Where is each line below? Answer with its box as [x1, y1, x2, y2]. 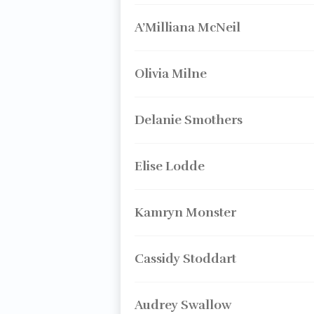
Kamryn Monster [134, 205, 236, 220]
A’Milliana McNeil [134, 20, 240, 35]
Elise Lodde [134, 158, 205, 174]
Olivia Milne [134, 66, 207, 81]
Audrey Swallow [134, 297, 231, 313]
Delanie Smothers [134, 112, 243, 128]
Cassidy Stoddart [134, 251, 236, 266]
